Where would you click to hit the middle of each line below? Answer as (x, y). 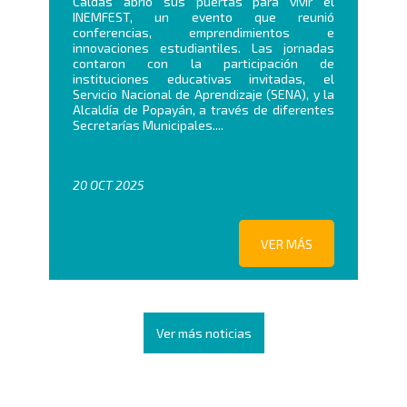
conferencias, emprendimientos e (203, 33)
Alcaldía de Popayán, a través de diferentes (203, 110)
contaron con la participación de (203, 64)
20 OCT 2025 (108, 185)
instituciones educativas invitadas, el (203, 79)
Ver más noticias (203, 333)
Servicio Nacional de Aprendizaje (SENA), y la (203, 94)
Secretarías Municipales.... (148, 125)
